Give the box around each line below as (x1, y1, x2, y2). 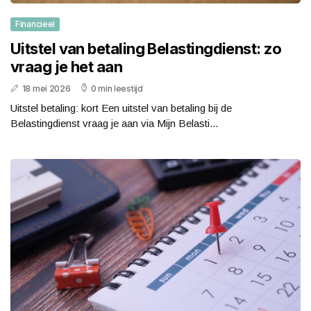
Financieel (15, 19, 55, 30)
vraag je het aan (10, 58, 123, 76)
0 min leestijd (90, 83, 143, 94)
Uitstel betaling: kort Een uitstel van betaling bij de (10, 102, 232, 115)
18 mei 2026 (22, 83, 71, 94)
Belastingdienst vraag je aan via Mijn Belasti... (10, 117, 218, 130)
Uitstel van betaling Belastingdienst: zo (10, 40, 282, 58)
